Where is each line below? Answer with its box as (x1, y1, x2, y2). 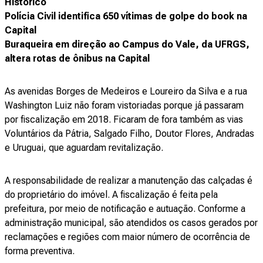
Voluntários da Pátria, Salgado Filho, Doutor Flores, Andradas (5, 128, 254, 139)
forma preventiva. (5, 245, 77, 257)
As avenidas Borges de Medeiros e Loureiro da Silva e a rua (5, 86, 247, 97)
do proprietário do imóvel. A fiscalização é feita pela (5, 189, 218, 200)
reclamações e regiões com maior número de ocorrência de (5, 231, 250, 242)
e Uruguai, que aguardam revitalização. (5, 142, 163, 153)
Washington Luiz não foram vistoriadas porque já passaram (5, 100, 244, 111)
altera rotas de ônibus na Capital (5, 53, 150, 64)
